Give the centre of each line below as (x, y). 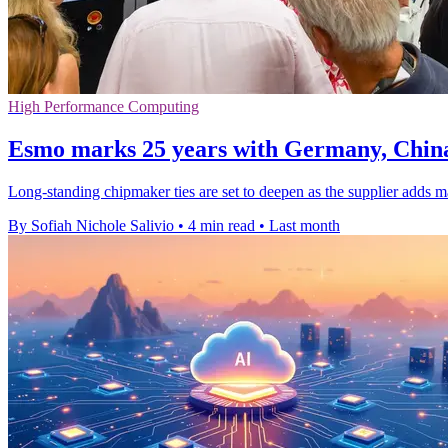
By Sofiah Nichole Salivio (91, 225)
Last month (304, 225)
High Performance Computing (103, 107)
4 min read (221, 225)
